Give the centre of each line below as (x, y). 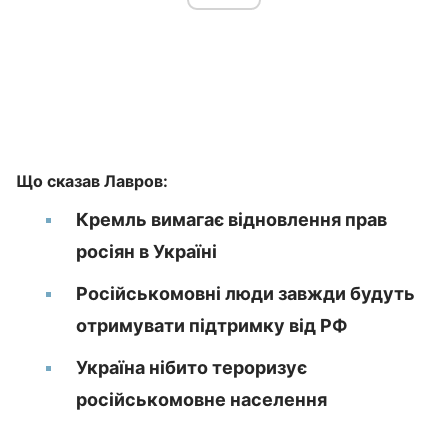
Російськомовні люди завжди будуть (245, 293)
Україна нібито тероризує (191, 367)
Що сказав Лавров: (92, 181)
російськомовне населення (201, 399)
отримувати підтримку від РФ (212, 325)
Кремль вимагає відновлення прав (231, 219)
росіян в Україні (146, 251)
